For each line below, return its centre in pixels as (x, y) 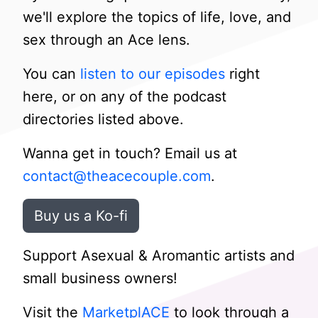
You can (51, 74)
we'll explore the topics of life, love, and (157, 17)
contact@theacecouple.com (117, 176)
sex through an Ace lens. (106, 40)
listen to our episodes (153, 74)
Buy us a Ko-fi (81, 216)
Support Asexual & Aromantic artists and (159, 256)
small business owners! (100, 278)
